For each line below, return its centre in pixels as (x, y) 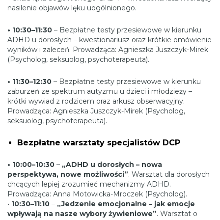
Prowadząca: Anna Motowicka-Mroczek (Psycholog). (97, 194)
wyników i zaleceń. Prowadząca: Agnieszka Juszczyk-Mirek (108, 50)
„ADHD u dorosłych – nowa (112, 165)
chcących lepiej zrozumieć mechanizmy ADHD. (89, 184)
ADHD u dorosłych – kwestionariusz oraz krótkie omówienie (110, 40)
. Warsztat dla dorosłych (169, 175)
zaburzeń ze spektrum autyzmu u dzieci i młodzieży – (100, 92)
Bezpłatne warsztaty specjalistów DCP (99, 143)
